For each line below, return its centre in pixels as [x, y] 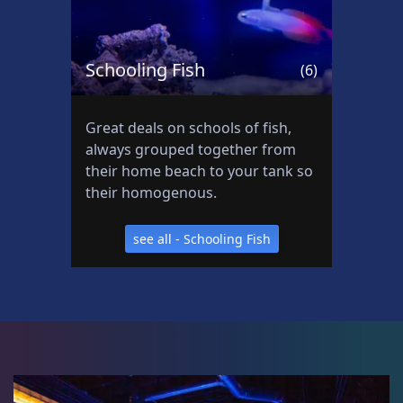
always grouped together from [191, 149]
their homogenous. [151, 193]
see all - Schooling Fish [201, 239]
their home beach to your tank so [199, 171]
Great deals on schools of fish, [188, 128]
